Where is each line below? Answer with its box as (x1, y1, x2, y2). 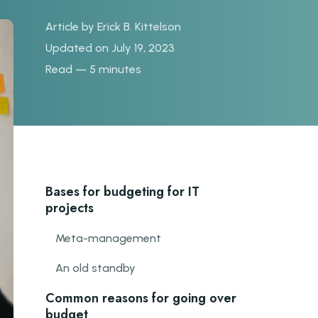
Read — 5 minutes (45, 62, 141, 76)
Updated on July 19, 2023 (45, 41, 175, 55)
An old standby (55, 261, 136, 275)
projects (45, 199, 94, 217)
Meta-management (55, 231, 161, 245)
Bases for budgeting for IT (45, 182, 199, 201)
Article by (45, 20, 97, 33)
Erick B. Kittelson (97, 20, 181, 33)
